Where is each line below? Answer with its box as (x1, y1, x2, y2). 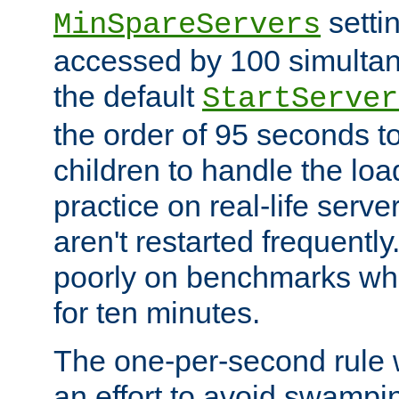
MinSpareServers (53, 8, 321, 43)
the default (53, 79, 202, 114)
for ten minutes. (53, 296, 260, 330)
